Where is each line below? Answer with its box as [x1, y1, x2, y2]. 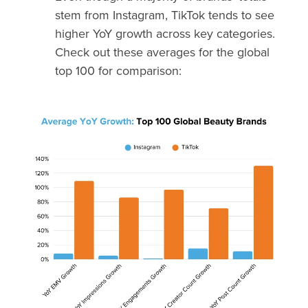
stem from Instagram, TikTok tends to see [55, 8, 274, 23]
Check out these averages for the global [55, 45, 269, 60]
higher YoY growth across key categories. [55, 26, 275, 42]
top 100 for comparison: [55, 63, 181, 79]
